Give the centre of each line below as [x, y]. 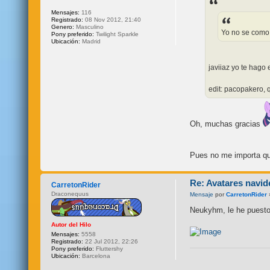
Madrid [91, 41]
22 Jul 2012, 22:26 [111, 241]
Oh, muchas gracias [227, 124]
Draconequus [70, 193]
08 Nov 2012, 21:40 [112, 19]
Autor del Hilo [71, 224]
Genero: [63, 27]
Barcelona [96, 256]
